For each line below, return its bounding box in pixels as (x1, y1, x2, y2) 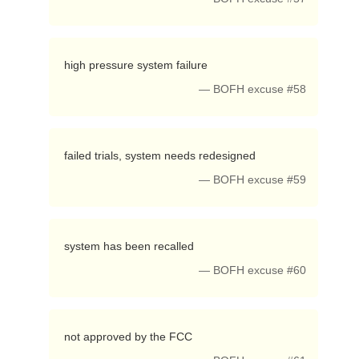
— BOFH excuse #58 (199, 83, 307, 95)
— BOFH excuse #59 (199, 174, 307, 186)
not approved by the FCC (63, 330, 196, 343)
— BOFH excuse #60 (199, 264, 307, 276)
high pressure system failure (63, 58, 211, 71)
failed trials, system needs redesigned (63, 149, 259, 162)
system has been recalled (63, 240, 197, 252)
